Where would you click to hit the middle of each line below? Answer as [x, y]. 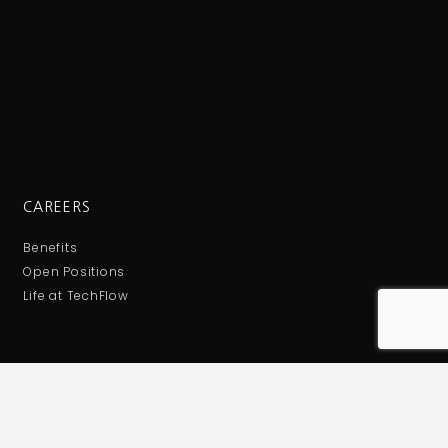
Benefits [50, 248]
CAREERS [57, 207]
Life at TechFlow [76, 296]
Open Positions [74, 272]
